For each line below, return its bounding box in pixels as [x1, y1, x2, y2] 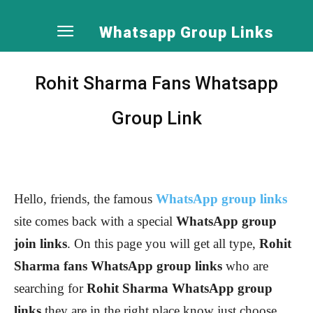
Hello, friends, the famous [14, 191, 156, 206]
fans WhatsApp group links [64, 259, 222, 273]
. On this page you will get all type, [67, 236, 259, 251]
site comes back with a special [14, 214, 176, 228]
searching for [14, 281, 87, 296]
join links [14, 236, 67, 251]
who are [222, 259, 268, 273]
